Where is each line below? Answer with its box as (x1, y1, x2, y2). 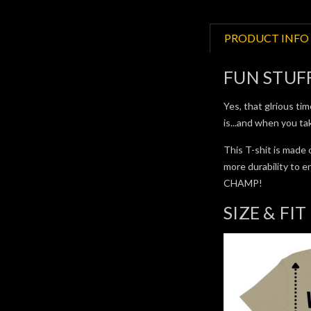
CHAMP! (224, 176, 263, 189)
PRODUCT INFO (224, 31, 310, 44)
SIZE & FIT (224, 201, 307, 223)
